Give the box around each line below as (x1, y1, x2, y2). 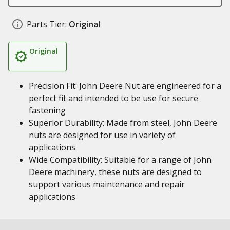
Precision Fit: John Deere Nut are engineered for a (29, 80, 221, 91)
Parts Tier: (27, 18, 67, 30)
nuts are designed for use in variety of (29, 129, 176, 141)
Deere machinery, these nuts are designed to (29, 166, 202, 178)
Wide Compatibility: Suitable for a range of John (29, 154, 212, 165)
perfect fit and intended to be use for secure (29, 92, 198, 104)
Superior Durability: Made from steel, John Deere (29, 117, 217, 128)
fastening (29, 105, 66, 116)
